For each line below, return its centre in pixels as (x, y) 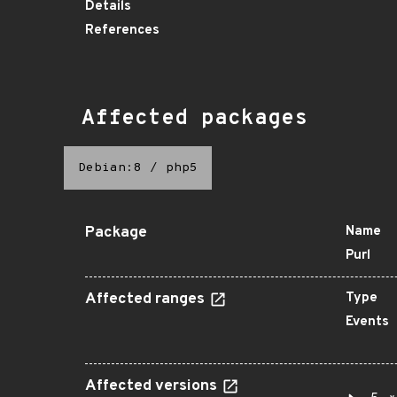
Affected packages (195, 119)
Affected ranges (147, 300)
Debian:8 (110, 168)
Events (367, 322)
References (122, 31)
